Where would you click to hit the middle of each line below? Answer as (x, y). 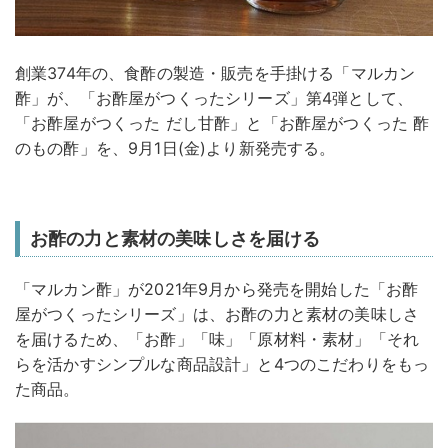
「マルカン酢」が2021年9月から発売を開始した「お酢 (217, 289)
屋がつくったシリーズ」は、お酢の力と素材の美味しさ (217, 314)
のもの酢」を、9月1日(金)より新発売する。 (175, 148)
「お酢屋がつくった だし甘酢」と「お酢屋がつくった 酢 (222, 123)
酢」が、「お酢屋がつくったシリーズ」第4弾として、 (214, 98)
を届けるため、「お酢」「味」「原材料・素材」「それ (217, 339)
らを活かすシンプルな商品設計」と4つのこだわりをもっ (222, 364)
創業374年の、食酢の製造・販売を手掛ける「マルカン (215, 73)
